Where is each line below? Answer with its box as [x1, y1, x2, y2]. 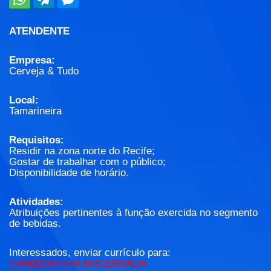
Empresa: [9, 54, 55, 67]
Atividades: [9, 196, 64, 208]
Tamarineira [9, 105, 62, 117]
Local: [9, 94, 39, 106]
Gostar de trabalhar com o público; [9, 156, 166, 168]
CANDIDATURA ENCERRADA [9, 258, 146, 270]
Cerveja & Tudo [9, 65, 79, 77]
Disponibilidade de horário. [9, 167, 129, 179]
